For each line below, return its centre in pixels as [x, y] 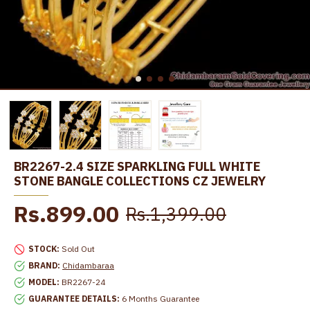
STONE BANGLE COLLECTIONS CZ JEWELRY [140, 181]
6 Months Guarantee [161, 299]
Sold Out [78, 249]
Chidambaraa [88, 266]
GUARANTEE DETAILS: [74, 299]
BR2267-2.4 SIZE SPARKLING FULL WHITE [137, 167]
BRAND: [44, 266]
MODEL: [44, 282]
